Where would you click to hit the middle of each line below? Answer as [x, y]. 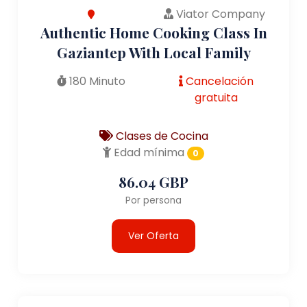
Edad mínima [148, 152]
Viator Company [219, 14]
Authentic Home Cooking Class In [153, 32]
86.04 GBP [153, 181]
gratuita [216, 97]
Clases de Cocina [160, 136]
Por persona [153, 200]
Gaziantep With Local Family [153, 52]
